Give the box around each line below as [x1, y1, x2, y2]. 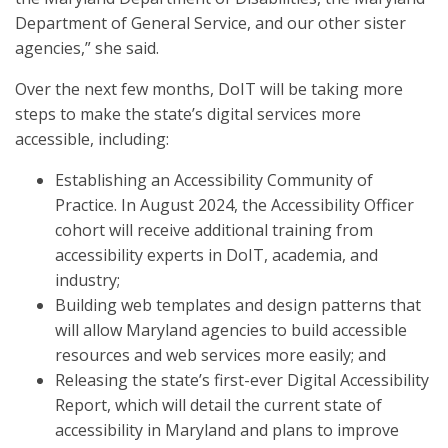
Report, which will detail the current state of [55, 394, 382, 416]
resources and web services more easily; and [55, 344, 386, 366]
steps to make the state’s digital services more [15, 103, 361, 125]
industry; [55, 269, 120, 291]
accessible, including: [15, 128, 169, 150]
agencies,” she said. [15, 37, 159, 59]
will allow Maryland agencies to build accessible [55, 319, 407, 341]
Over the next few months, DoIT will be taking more [15, 78, 403, 100]
